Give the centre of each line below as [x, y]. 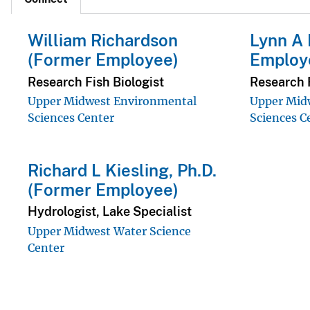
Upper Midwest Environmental [112, 101]
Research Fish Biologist [96, 82]
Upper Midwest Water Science [109, 231]
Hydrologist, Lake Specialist [110, 212]
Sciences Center [71, 117]
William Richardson [103, 40]
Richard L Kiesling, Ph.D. [122, 170]
